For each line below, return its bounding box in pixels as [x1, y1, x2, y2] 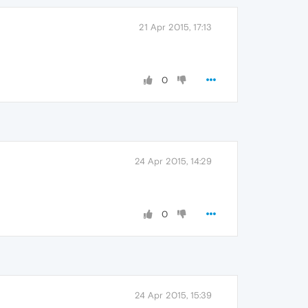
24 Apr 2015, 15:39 [135, 290, 212, 300]
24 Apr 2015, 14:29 [135, 156, 212, 166]
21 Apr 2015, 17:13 [139, 22, 212, 32]
